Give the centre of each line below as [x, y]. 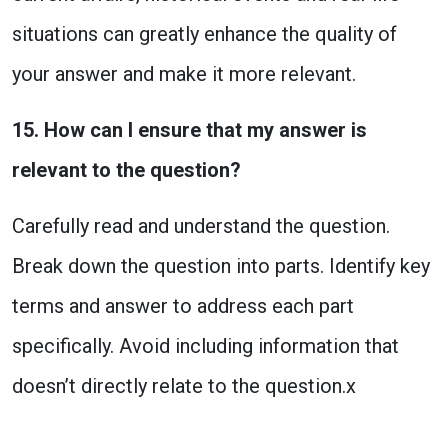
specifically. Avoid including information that [205, 346]
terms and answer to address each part [183, 306]
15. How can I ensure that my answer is [189, 130]
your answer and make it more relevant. [184, 74]
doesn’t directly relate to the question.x [184, 386]
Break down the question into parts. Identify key [221, 266]
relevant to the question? [126, 170]
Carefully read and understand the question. [201, 226]
